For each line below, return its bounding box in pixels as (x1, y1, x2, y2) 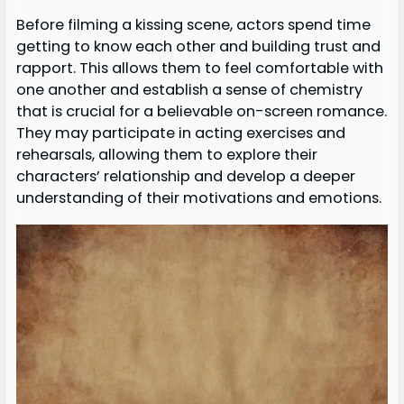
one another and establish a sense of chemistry (15, 79, 363, 101)
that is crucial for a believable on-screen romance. (15, 101, 387, 123)
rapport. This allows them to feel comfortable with (15, 58, 383, 79)
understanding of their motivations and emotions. (15, 188, 381, 209)
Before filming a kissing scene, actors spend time (15, 14, 371, 36)
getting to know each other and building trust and (15, 36, 381, 58)
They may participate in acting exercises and (15, 123, 345, 144)
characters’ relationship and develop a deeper (15, 166, 355, 188)
